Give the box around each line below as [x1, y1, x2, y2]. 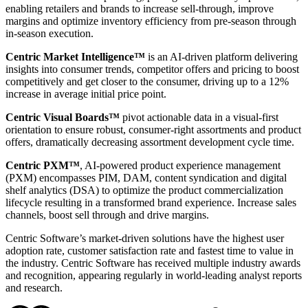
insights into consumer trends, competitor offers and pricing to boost [5, 63, 299, 75]
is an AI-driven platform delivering [145, 50, 298, 63]
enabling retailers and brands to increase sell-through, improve [5, 2, 274, 14]
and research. [5, 281, 63, 294]
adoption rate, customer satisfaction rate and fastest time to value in [5, 244, 294, 256]
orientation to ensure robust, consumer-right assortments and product [5, 123, 301, 135]
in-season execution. [5, 27, 93, 39]
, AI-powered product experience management [80, 159, 280, 171]
